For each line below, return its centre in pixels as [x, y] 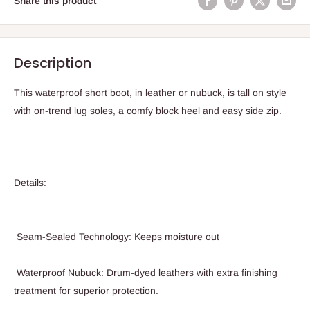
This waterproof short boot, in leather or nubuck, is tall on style [150, 92]
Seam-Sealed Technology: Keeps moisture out [117, 236]
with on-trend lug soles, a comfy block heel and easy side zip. [148, 110]
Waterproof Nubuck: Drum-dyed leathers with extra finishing [146, 272]
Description [53, 63]
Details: [30, 182]
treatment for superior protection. [86, 290]
